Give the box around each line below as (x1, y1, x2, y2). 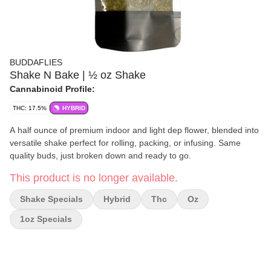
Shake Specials (20, 194, 83, 204)
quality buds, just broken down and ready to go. (10, 151, 191, 160)
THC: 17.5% (13, 105, 47, 111)
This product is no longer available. (10, 172, 178, 184)
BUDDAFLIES (10, 57, 62, 67)
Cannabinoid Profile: (10, 84, 95, 94)
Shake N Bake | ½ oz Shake (10, 69, 146, 81)
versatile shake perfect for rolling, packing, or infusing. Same (10, 138, 241, 148)
